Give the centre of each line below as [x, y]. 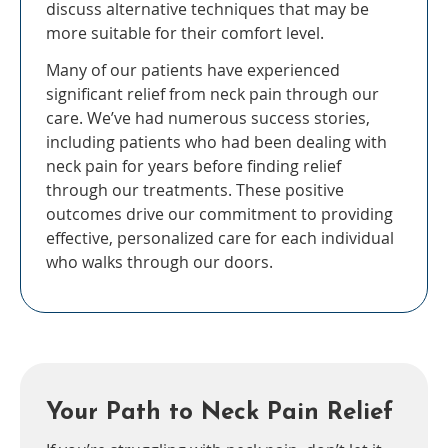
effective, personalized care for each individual [220, 238]
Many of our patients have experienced [193, 70]
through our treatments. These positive [195, 190]
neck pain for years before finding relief [193, 166]
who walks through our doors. [159, 262]
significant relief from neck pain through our [212, 94]
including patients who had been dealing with [216, 142]
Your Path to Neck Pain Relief [219, 413]
